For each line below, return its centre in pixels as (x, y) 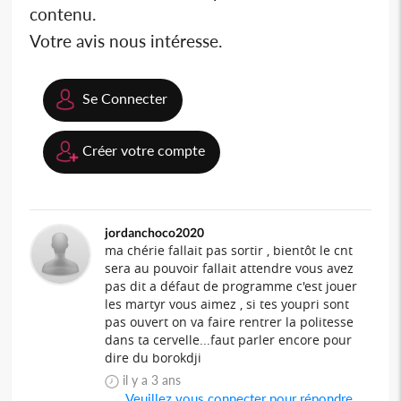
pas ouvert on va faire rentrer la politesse (230, 321)
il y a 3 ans (161, 380)
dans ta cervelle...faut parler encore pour (229, 339)
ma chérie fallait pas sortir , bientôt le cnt (229, 250)
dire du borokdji (154, 357)
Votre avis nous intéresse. (126, 40)
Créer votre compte (144, 149)
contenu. (63, 13)
